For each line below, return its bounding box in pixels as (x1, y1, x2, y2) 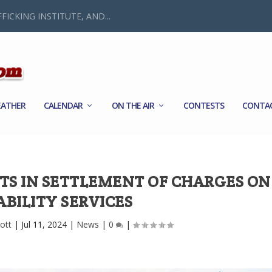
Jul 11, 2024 (21, 218, 67, 230)
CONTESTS (183, 99, 225, 111)
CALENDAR (44, 99, 83, 111)
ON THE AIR (112, 99, 155, 111)
